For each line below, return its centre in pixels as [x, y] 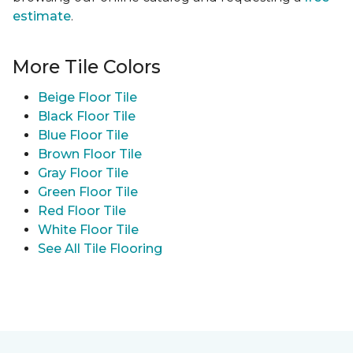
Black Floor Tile [87, 117]
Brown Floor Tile [90, 154]
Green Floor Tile [88, 192]
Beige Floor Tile [87, 98]
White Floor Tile [88, 230]
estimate [42, 17]
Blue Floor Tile [83, 136]
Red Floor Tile [82, 211]
